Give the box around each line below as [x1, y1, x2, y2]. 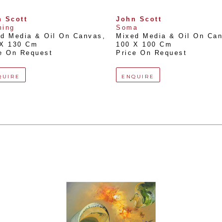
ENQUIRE [121, 73, 155, 80]
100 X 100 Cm [116, 41, 172, 49]
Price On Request [116, 50, 187, 57]
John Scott [116, 16, 162, 23]
